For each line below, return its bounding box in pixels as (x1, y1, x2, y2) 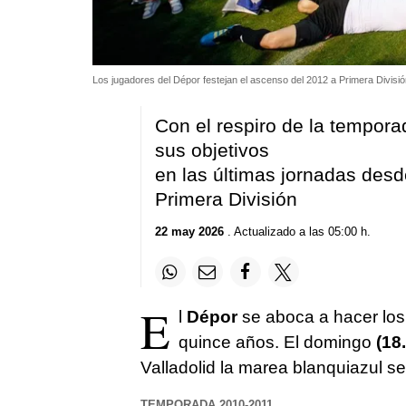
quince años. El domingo (178, 333, 376, 353)
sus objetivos (154, 139, 269, 160)
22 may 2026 (154, 225, 224, 239)
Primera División (154, 188, 297, 209)
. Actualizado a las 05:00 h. (223, 225, 371, 239)
